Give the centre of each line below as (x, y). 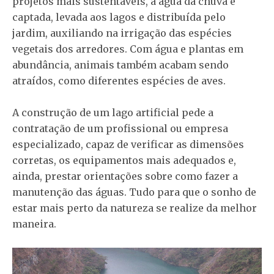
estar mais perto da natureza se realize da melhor (135, 208)
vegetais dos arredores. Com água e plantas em (128, 49)
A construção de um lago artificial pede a (113, 113)
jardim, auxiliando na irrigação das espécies (122, 33)
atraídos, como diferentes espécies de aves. (119, 81)
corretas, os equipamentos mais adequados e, (124, 160)
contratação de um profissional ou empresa (120, 128)
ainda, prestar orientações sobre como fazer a (125, 176)
